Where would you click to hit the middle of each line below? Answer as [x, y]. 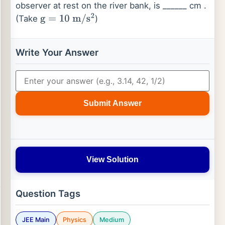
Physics [75, 220]
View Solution [113, 159]
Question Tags [48, 193]
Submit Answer [113, 103]
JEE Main [36, 220]
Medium [112, 220]
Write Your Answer [57, 52]
